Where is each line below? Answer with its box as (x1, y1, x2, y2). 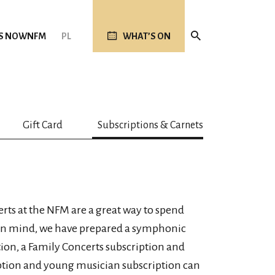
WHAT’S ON (122, 31, 171, 41)
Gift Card (22, 120, 63, 131)
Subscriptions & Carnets (97, 120, 203, 131)
